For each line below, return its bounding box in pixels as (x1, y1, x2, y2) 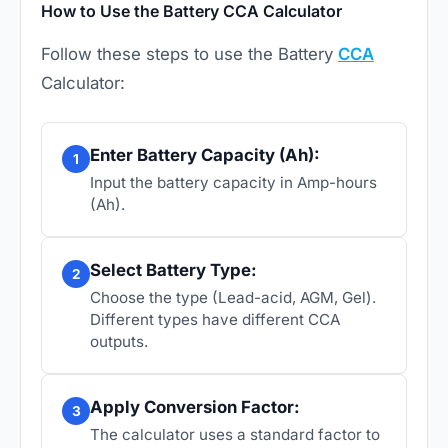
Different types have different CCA (90, 310, 340, 330)
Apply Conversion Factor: (90, 397, 300, 418)
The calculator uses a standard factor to (90, 425, 380, 445)
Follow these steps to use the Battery (41, 44, 338, 65)
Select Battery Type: (90, 260, 257, 281)
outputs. (90, 332, 148, 352)
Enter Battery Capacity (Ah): (90, 145, 320, 166)
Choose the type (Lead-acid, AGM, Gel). (90, 288, 376, 308)
